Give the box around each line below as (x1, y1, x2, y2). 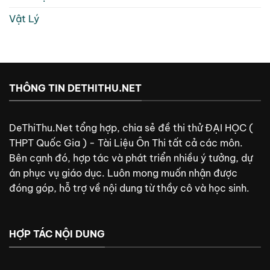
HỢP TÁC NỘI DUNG (9, 228, 105, 240)
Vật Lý (9, 12, 39, 25)
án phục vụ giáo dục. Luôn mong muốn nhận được (9, 167, 237, 180)
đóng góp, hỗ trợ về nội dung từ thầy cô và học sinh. (9, 182, 250, 195)
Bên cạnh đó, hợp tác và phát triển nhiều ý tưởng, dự (9, 152, 253, 165)
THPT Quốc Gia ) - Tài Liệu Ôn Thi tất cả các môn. (9, 137, 243, 149)
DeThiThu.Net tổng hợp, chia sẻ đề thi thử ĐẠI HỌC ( (9, 122, 253, 134)
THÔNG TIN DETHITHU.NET (9, 81, 142, 94)
